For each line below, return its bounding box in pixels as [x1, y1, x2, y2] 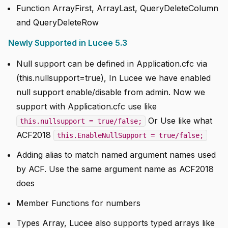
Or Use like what [146, 115, 212, 126]
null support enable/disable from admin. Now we [16, 87, 205, 97]
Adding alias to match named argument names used [16, 149, 216, 160]
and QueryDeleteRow [16, 17, 99, 27]
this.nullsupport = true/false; [20, 117, 142, 125]
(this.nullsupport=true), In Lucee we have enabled [16, 72, 211, 83]
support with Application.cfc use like [16, 101, 157, 111]
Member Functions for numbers [16, 198, 140, 209]
